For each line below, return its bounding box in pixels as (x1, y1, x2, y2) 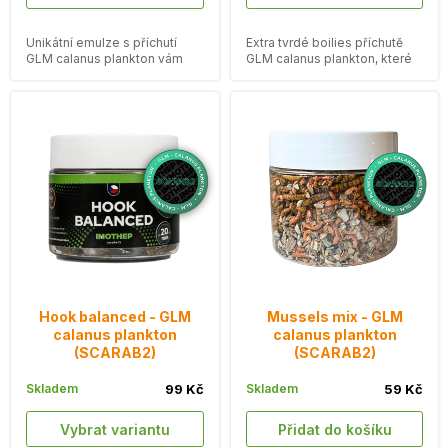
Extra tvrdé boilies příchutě (245, 34, 403, 50)
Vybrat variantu (69, 420, 170, 438)
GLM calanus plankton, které (245, 50, 412, 66)
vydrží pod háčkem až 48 (245, 66, 395, 82)
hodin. (245, 82, 282, 98)
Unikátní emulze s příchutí (26, 34, 177, 50)
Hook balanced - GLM (38, 308, 191, 326)
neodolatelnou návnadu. (26, 82, 168, 98)
